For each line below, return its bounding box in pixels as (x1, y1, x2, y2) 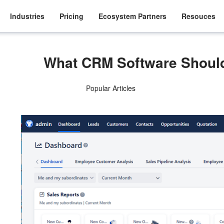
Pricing (59, 10, 84, 21)
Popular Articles (85, 83, 135, 93)
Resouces (181, 10, 216, 21)
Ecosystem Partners (98, 10, 167, 21)
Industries (10, 10, 45, 21)
